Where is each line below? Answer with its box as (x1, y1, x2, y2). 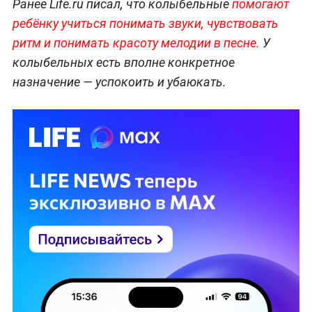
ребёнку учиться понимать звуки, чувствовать (12, 16, 279, 31)
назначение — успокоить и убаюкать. (12, 75, 226, 90)
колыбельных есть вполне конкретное (12, 55, 235, 70)
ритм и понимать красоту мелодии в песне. (12, 36, 260, 51)
